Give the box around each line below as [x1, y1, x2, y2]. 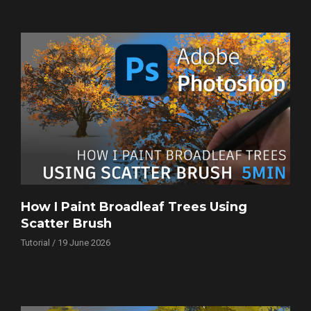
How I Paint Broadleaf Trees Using [21, 199, 247, 215]
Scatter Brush [21, 215, 112, 231]
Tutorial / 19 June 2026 [21, 237, 110, 248]
